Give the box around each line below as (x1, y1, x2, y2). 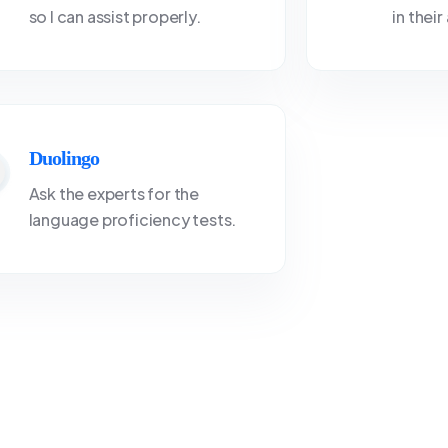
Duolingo (28, 147, 99, 169)
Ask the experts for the (28, 183, 200, 204)
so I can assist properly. (28, 6, 201, 27)
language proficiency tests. (28, 209, 237, 230)
